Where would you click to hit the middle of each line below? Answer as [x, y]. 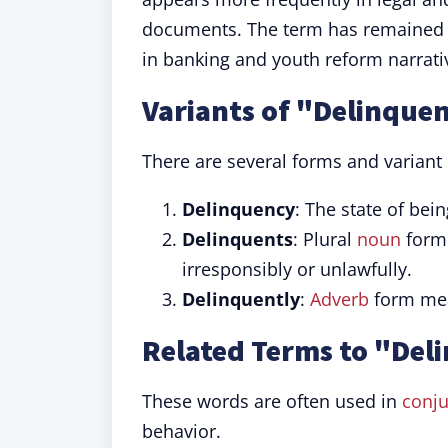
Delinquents [237, 239]
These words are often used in [272, 401]
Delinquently [241, 299]
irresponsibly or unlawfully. [297, 269]
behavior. [181, 431]
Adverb [339, 299]
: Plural [325, 239]
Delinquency [238, 209]
